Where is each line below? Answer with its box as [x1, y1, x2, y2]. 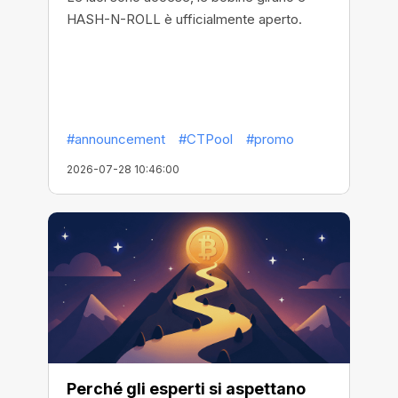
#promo [246, 130, 294, 147]
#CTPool [179, 130, 233, 147]
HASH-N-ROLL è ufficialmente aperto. [67, 10, 302, 28]
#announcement [67, 130, 165, 147]
